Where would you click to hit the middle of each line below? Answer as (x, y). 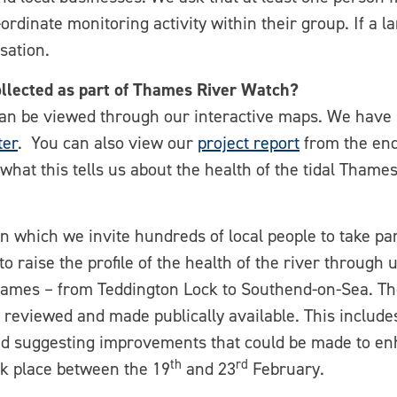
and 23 (209, 369)
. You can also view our (108, 143)
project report (249, 143)
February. (286, 369)
